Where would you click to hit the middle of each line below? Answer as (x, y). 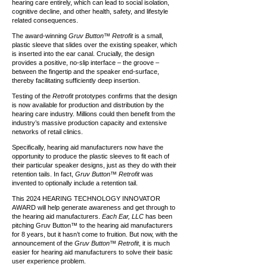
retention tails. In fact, (44, 174)
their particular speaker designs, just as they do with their (94, 165)
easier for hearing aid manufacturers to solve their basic (92, 252)
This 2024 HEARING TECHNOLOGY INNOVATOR (86, 198)
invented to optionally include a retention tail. (75, 183)
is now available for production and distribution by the (88, 105)
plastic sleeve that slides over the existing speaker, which (94, 45)
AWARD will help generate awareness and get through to (94, 207)
